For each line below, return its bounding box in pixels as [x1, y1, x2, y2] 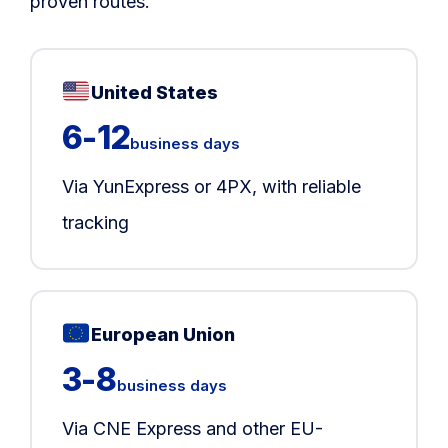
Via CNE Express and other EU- [61, 417, 323, 439]
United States [91, 81, 219, 103]
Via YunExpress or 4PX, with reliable [61, 175, 361, 197]
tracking [61, 211, 129, 233]
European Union [91, 323, 236, 345]
